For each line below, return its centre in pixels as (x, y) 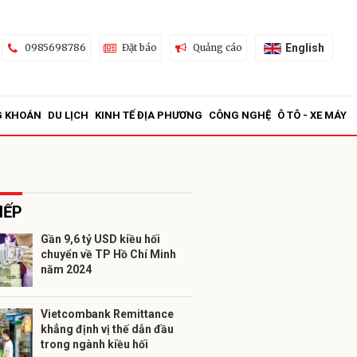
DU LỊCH (68, 115)
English (304, 47)
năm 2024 (66, 269)
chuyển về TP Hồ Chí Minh (108, 254)
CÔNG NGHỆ (240, 115)
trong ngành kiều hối (94, 344)
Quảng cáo (217, 47)
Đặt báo (139, 47)
